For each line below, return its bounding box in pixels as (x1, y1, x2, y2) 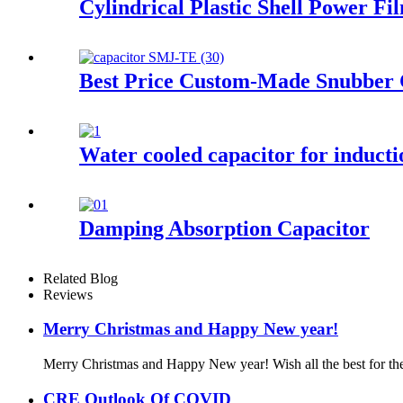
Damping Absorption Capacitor (79, 216, 370, 240)
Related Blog (43, 270, 118, 286)
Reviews (43, 286, 93, 302)
